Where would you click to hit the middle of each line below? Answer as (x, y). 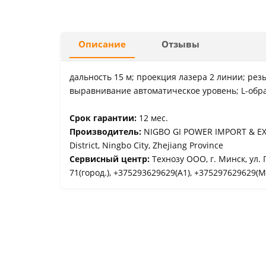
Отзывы (180, 44)
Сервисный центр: (111, 159)
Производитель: (107, 132)
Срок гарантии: (104, 118)
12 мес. (153, 118)
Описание (102, 44)
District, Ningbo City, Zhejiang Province (146, 145)
